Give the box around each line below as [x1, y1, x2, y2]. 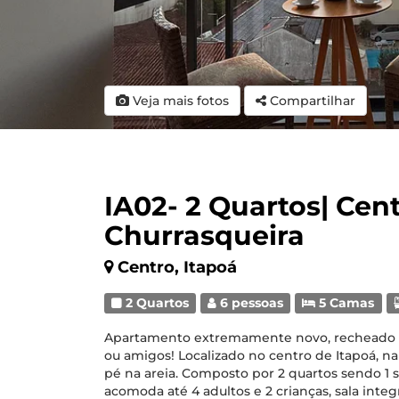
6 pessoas [216, 296, 284, 310]
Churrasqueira [104, 219, 305, 252]
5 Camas [315, 296, 375, 310]
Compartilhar [270, 93, 355, 109]
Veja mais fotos [129, 93, 229, 109]
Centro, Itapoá [118, 257, 237, 277]
